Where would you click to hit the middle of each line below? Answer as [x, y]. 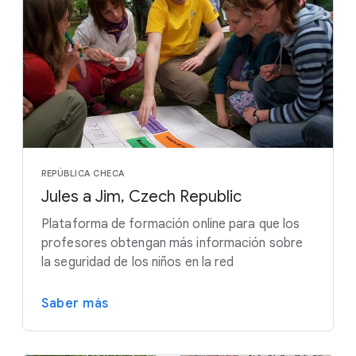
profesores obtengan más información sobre [172, 243]
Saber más [75, 303]
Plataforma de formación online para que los [171, 224]
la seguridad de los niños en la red [138, 262]
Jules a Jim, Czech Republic [141, 196]
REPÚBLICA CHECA [83, 173]
